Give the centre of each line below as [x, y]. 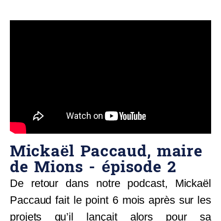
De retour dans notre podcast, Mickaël [110, 183]
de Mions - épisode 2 [93, 167]
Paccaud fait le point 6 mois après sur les [110, 200]
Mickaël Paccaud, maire [106, 151]
